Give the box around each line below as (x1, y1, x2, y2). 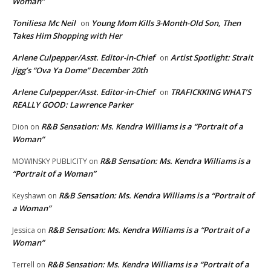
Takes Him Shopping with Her (12, 30, 122, 41)
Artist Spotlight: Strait (171, 51, 253, 63)
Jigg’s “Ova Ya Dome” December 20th (12, 64, 148, 76)
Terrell (12, 259, 34, 270)
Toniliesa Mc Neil (12, 17, 76, 28)
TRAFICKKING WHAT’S (171, 86, 251, 97)
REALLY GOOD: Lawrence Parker (12, 99, 133, 110)
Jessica (12, 224, 35, 235)
